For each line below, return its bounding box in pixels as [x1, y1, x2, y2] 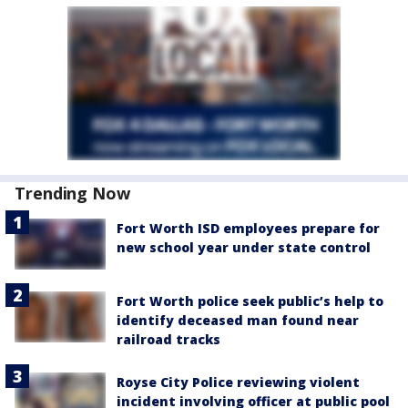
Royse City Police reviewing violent [117, 372, 360, 391]
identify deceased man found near [117, 311, 359, 329]
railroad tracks [117, 330, 220, 348]
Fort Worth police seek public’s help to [117, 291, 383, 310]
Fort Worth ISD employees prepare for [117, 219, 380, 237]
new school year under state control [117, 238, 371, 256]
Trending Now [15, 181, 130, 204]
